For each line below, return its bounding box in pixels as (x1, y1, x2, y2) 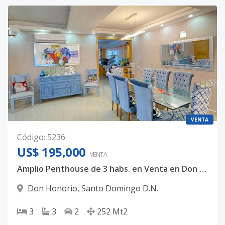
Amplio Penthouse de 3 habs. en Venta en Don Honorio (199, 163, 206, 174)
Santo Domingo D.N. (81, 183, 158, 194)
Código (17, 132, 44, 143)
